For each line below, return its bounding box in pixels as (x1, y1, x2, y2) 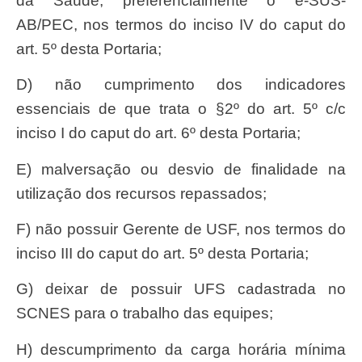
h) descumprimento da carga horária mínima (16, 340, 32, 358)
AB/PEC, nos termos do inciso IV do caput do (16, 15, 346, 33)
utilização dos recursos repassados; (16, 184, 267, 202)
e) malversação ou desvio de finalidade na (16, 160, 32, 178)
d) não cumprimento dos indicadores (16, 76, 32, 94)
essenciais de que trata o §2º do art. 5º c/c (16, 100, 346, 118)
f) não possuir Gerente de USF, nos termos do (16, 221, 31, 238)
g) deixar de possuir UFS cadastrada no (16, 280, 33, 298)
